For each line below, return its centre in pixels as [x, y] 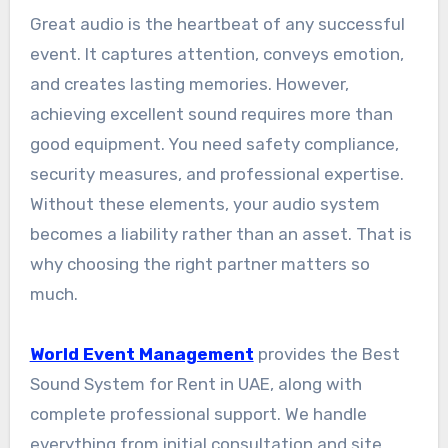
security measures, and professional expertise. [216, 174]
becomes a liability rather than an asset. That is [220, 234]
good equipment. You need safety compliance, [214, 144]
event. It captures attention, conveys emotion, [216, 54]
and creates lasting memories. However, [189, 84]
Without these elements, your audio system [204, 204]
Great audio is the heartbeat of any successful [217, 24]
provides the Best [328, 354]
